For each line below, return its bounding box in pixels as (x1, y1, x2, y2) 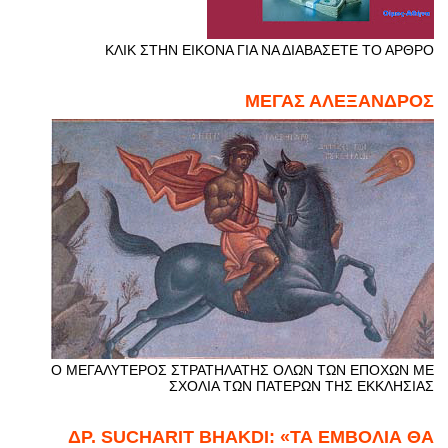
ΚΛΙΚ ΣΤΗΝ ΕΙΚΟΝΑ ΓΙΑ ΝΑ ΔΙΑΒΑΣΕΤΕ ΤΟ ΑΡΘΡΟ (104, 41, 434, 58)
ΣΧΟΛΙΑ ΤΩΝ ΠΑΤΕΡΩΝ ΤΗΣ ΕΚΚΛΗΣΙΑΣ (168, 378, 434, 395)
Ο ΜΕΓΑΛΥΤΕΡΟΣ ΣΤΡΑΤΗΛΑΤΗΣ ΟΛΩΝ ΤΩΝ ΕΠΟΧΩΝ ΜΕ (50, 362, 434, 379)
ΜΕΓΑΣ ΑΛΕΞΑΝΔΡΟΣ (244, 90, 434, 111)
